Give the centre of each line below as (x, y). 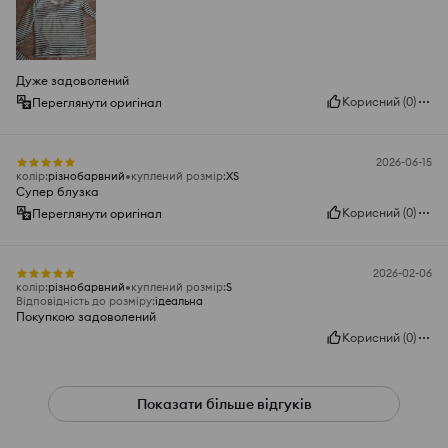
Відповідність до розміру (84, 301)
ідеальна (179, 301)
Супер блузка (57, 192)
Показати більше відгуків (224, 404)
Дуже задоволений (72, 81)
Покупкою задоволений (86, 317)
